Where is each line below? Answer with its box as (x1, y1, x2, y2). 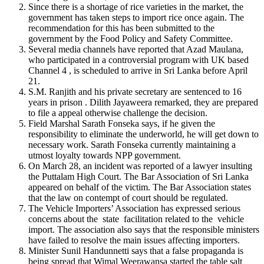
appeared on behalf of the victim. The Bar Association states (28, 181, 251, 192)
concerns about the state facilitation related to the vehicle (28, 213, 244, 224)
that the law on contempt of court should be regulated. (28, 192, 228, 203)
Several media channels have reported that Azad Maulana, (28, 44, 243, 54)
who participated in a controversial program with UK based (28, 54, 249, 65)
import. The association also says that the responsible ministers (28, 224, 259, 235)
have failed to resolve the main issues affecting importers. (28, 235, 240, 245)
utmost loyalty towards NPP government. (28, 150, 181, 160)
